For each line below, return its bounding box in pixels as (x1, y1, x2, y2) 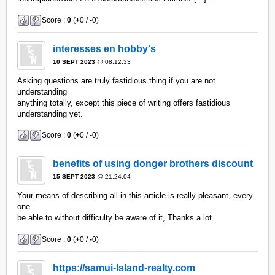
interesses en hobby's (53, 43, 157, 54)
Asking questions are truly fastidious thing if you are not (17, 76, 216, 85)
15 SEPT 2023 (53, 173, 96, 180)
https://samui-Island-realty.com (53, 262, 196, 273)
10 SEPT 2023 (53, 58, 96, 65)
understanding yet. (17, 109, 83, 118)
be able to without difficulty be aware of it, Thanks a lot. (17, 213, 215, 223)
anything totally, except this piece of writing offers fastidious (17, 98, 231, 107)
